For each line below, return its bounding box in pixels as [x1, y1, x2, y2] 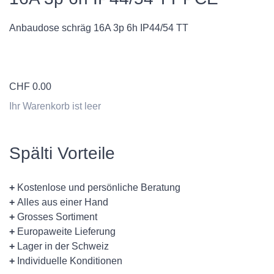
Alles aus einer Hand [15, 197, 108, 208]
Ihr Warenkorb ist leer [9, 101, 101, 112]
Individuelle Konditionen [15, 256, 122, 267]
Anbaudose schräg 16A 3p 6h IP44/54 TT [9, 23, 188, 34]
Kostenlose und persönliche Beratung [15, 182, 180, 193]
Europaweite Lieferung [15, 226, 116, 237]
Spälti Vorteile [9, 144, 115, 163]
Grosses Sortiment [15, 212, 97, 223]
